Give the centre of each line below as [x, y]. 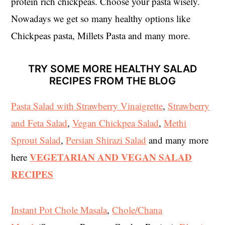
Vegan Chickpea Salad [116, 123]
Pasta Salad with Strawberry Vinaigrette [87, 105]
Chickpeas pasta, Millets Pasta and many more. [101, 35]
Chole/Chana [137, 209]
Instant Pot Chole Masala [59, 209]
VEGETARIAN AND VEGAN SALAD [111, 157]
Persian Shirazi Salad [106, 140]
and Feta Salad [39, 123]
